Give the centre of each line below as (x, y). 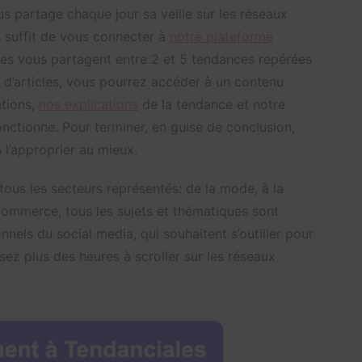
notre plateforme (221, 36)
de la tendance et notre (212, 104)
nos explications (88, 104)
